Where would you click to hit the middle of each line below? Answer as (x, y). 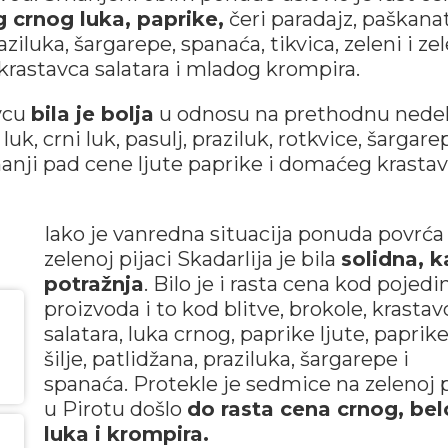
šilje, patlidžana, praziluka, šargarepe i (226, 359)
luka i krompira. (126, 434)
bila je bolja (92, 114)
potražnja (93, 284)
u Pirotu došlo (115, 409)
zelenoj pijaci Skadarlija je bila (192, 259)
